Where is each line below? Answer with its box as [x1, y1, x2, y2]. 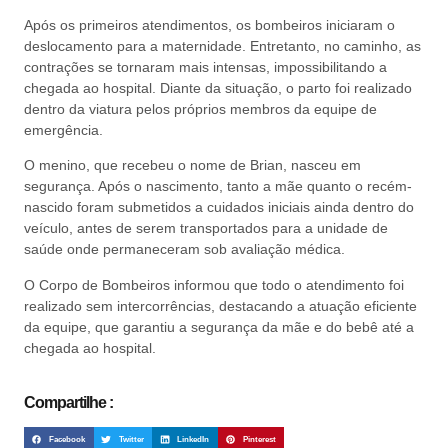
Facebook [49, 434, 86, 445]
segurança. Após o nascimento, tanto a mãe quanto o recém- [24, 178, 412, 195]
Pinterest [242, 434, 276, 445]
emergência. [24, 121, 103, 138]
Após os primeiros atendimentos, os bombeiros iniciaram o [24, 16, 395, 33]
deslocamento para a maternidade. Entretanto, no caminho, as [24, 37, 421, 54]
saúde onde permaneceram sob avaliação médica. [24, 241, 345, 258]
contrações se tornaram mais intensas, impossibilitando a [24, 58, 387, 75]
